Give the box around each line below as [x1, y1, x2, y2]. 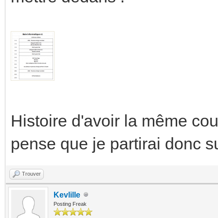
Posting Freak [54, 200, 87, 207]
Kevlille [54, 190, 80, 199]
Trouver [22, 170, 41, 177]
